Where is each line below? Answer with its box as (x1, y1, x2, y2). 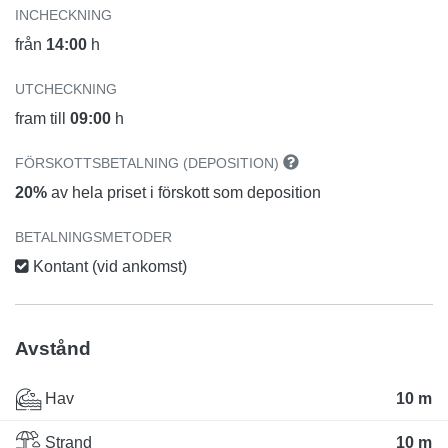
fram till (15, 109, 70, 127)
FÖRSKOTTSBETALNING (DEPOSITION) (15, 154, 283, 171)
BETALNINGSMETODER (15, 228, 172, 245)
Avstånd (15, 337, 91, 359)
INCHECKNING (15, 6, 112, 23)
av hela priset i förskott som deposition (47, 183, 321, 201)
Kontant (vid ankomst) (29, 257, 187, 275)
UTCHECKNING (15, 80, 117, 97)
